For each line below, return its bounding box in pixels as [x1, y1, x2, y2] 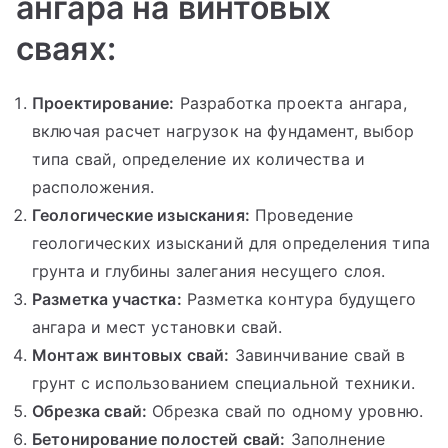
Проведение [249, 204, 354, 225]
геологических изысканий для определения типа [32, 232, 431, 253]
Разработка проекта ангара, [174, 92, 407, 113]
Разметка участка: [32, 288, 182, 309]
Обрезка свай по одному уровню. [147, 400, 424, 421]
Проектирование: [32, 92, 175, 113]
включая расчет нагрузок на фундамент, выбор [32, 120, 414, 141]
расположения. [32, 176, 155, 197]
